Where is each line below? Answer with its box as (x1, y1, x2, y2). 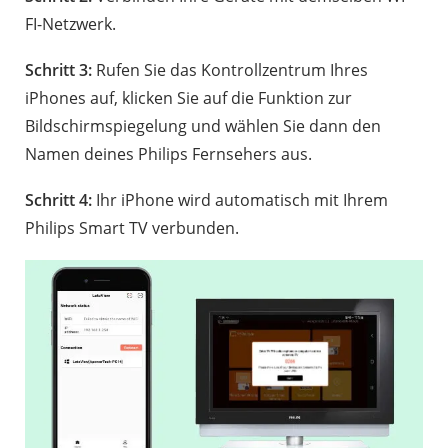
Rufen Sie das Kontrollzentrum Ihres (92, 58, 368, 81)
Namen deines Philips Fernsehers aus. (25, 142, 312, 165)
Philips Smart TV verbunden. (25, 216, 239, 239)
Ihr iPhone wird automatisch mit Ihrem (92, 188, 388, 211)
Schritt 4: (25, 188, 92, 211)
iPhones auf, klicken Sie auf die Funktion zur (25, 86, 352, 109)
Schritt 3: (25, 58, 92, 81)
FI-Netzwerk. (25, 12, 116, 35)
